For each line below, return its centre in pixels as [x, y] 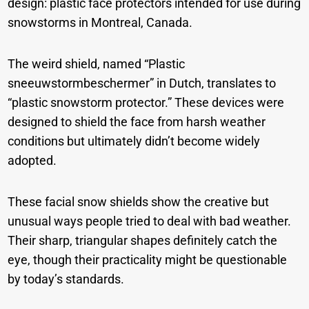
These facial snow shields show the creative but [139, 201]
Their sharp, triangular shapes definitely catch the [143, 240]
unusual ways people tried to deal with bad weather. [150, 221]
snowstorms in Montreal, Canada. [102, 22]
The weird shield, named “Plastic [97, 63]
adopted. [34, 160]
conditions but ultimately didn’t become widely [134, 141]
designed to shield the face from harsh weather [137, 121]
